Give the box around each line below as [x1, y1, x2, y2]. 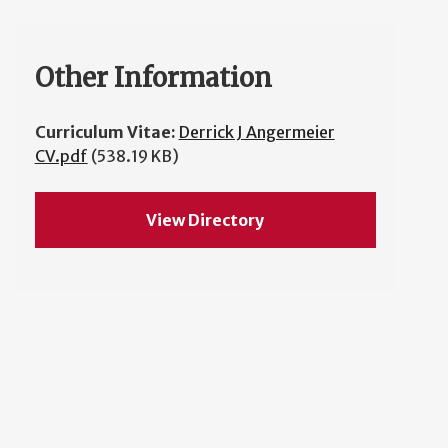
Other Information [34, 61, 272, 94]
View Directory [146, 210, 265, 230]
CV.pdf [34, 146, 88, 166]
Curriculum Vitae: [34, 122, 179, 142]
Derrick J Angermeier [178, 122, 335, 142]
